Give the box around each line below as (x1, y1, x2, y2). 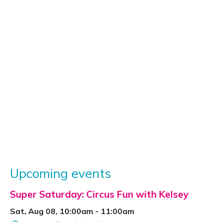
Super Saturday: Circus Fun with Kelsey (10, 188, 188, 201)
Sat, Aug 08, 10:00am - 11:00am (10, 206, 134, 217)
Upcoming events (10, 165, 111, 181)
